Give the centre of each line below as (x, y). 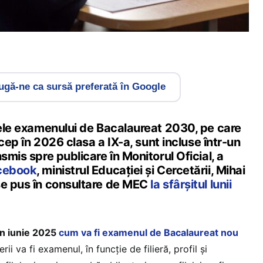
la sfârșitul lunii (191, 184)
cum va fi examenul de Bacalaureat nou (149, 232)
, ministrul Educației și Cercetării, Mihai (141, 170)
